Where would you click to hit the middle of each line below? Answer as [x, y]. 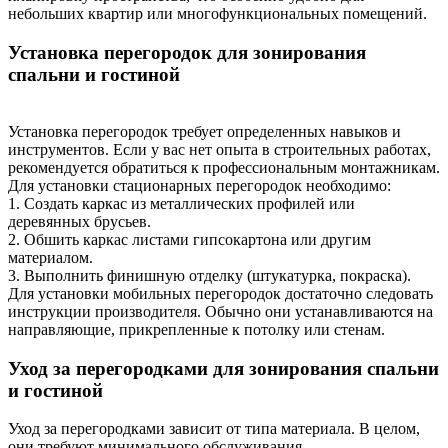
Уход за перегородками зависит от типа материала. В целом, [214, 429]
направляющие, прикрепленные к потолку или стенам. [196, 329]
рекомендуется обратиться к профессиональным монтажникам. [224, 167]
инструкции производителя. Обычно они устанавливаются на [220, 311]
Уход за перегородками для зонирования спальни [223, 368]
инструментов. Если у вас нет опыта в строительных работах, [219, 149]
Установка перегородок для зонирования [187, 53]
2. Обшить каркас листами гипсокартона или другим [189, 239]
